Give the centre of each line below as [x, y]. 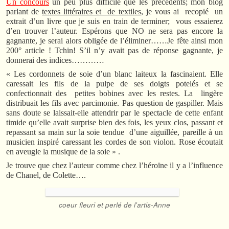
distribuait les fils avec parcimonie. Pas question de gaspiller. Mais [114, 103]
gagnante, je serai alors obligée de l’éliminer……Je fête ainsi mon [114, 40]
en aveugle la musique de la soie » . [63, 151]
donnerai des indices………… [55, 60]
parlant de [24, 11]
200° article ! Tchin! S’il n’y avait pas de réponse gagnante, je [114, 50]
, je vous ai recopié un [182, 11]
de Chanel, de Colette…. [46, 175]
